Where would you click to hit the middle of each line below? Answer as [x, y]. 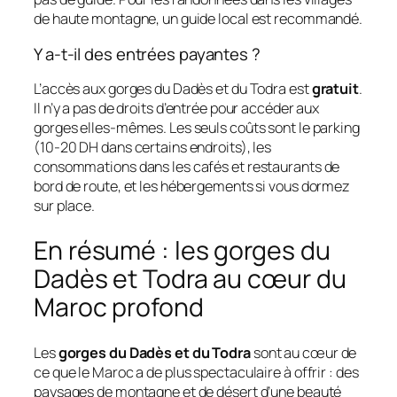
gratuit [335, 89]
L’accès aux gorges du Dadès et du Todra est [173, 89]
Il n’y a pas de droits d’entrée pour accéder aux [177, 109]
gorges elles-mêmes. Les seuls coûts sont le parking [197, 128]
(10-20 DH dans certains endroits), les [153, 148]
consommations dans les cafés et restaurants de [187, 167]
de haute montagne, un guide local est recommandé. [198, 19]
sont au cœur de [304, 352]
